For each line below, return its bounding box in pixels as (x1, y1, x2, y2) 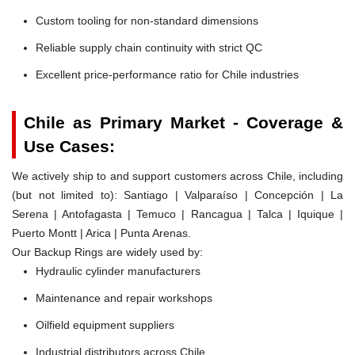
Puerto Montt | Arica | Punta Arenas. (12, 226, 191, 239)
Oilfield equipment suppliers (36, 318, 174, 331)
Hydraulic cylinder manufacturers (36, 264, 200, 277)
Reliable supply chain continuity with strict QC (36, 40, 262, 54)
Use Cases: (24, 136, 115, 155)
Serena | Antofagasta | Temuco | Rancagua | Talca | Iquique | (12, 207, 343, 220)
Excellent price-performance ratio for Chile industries (36, 67, 299, 81)
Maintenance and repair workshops (36, 291, 212, 304)
